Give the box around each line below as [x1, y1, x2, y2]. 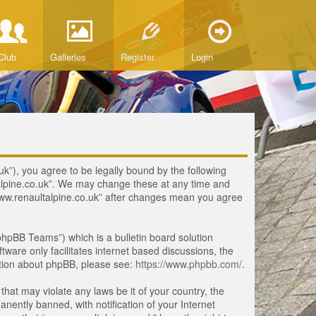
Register [121, 50, 154, 63]
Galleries [50, 50, 86, 63]
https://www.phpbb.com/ [135, 257, 242, 272]
